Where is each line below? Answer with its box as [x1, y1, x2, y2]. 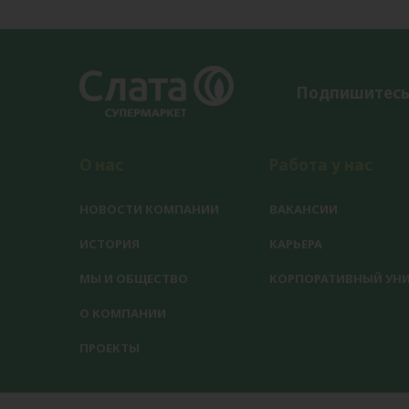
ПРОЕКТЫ [79, 339, 140, 356]
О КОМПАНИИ [79, 304, 166, 321]
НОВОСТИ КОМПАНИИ [79, 200, 219, 217]
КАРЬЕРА [269, 235, 323, 252]
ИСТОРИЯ [79, 235, 140, 252]
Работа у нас [269, 153, 373, 175]
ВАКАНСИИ [269, 200, 339, 217]
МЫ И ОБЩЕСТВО [79, 269, 188, 287]
